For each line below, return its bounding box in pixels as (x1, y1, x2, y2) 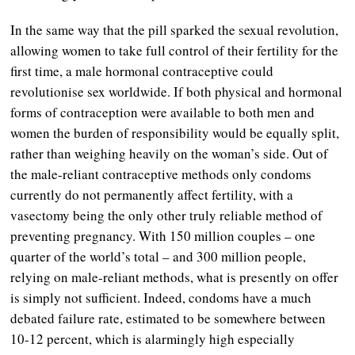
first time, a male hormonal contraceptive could (10, 61, 274, 80)
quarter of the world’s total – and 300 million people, (10, 246, 307, 265)
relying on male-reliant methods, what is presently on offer (10, 267, 339, 286)
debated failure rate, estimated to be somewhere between (10, 308, 326, 327)
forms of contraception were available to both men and (10, 102, 315, 121)
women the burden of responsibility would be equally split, (10, 123, 340, 142)
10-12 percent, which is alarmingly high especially (10, 329, 296, 348)
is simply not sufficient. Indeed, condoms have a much (10, 288, 312, 307)
